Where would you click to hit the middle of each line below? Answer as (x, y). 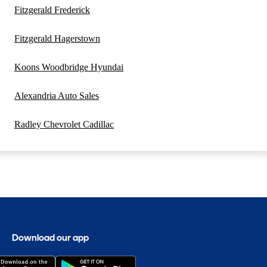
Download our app (51, 237)
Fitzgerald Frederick (52, 10)
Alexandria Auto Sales (57, 96)
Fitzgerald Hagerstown (57, 39)
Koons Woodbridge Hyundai (69, 67)
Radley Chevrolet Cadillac (64, 125)
